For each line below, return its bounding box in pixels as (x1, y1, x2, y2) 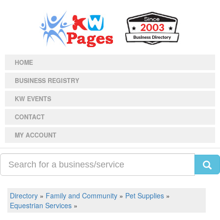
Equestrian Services (10, 200, 72, 210)
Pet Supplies (125, 191, 164, 200)
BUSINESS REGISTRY (15, 76, 79, 85)
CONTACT (15, 112, 45, 121)
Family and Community (46, 191, 117, 200)
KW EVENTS (15, 94, 51, 103)
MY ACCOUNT (15, 131, 56, 139)
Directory (10, 191, 38, 200)
